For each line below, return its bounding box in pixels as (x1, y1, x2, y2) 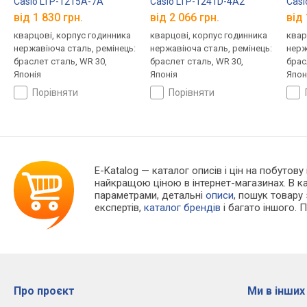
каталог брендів (144, 201, 221, 214)
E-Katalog (95, 164, 139, 177)
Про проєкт (14, 284, 75, 297)
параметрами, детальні (95, 188, 206, 201)
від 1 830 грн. (14, 10, 83, 24)
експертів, (95, 201, 145, 214)
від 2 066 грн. (149, 10, 219, 24)
